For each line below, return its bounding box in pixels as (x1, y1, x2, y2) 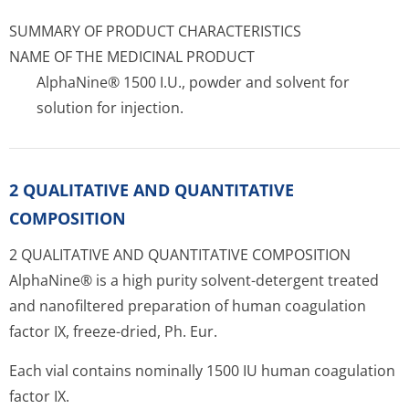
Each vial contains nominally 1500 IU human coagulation (9, 361, 395, 381)
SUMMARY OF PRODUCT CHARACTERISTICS (9, 21, 301, 41)
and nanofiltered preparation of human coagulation (9, 296, 366, 316)
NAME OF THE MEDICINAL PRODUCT (9, 47, 255, 67)
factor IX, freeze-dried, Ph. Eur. (9, 321, 217, 341)
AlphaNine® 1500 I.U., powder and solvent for (37, 72, 350, 92)
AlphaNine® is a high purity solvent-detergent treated (9, 270, 379, 290)
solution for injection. (37, 98, 184, 118)
